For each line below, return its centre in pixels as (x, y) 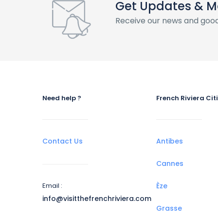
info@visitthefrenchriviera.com (97, 199)
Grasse (169, 208)
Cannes (170, 163)
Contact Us (63, 141)
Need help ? (62, 98)
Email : (52, 186)
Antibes (170, 141)
